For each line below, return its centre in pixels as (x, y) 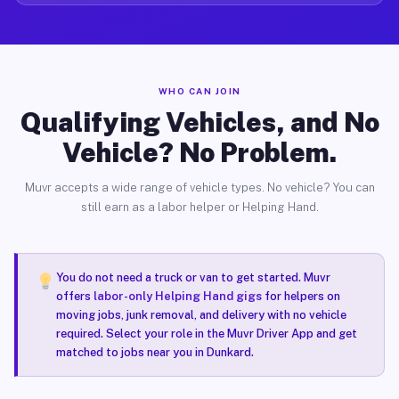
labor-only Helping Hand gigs (177, 296)
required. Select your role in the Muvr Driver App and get (206, 334)
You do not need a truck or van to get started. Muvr (193, 277)
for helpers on (301, 296)
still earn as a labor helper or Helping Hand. (199, 207)
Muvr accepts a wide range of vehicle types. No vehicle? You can (199, 187)
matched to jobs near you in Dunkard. (155, 352)
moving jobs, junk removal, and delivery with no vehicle (201, 315)
